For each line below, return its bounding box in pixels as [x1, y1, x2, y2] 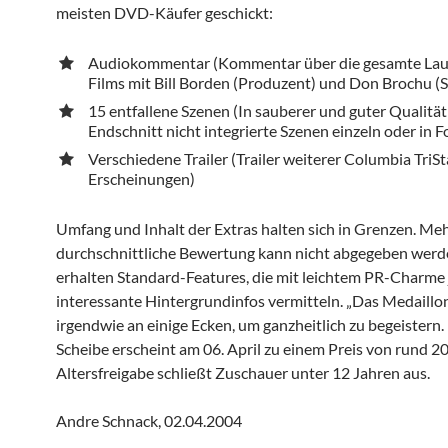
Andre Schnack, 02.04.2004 [56, 411, 242, 430]
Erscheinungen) [88, 169, 195, 188]
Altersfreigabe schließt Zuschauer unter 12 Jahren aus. [56, 363, 430, 382]
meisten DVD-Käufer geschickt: [56, 3, 273, 22]
